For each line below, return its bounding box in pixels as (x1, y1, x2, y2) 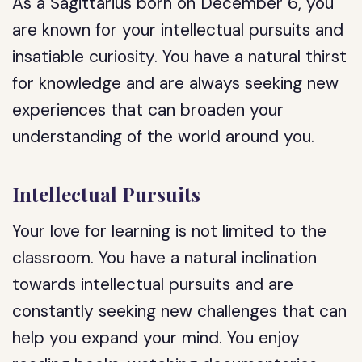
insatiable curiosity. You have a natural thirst (12, 45, 347, 68)
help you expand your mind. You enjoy (12, 326, 301, 349)
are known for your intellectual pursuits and (12, 19, 344, 41)
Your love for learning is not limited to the (12, 220, 327, 242)
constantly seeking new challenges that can (12, 300, 347, 322)
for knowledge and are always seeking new (12, 72, 339, 95)
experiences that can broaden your (12, 99, 284, 121)
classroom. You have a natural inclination (12, 246, 318, 269)
